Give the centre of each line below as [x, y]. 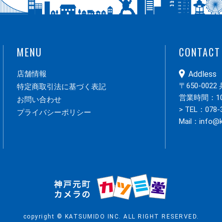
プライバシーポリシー [54, 112]
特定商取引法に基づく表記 [61, 87]
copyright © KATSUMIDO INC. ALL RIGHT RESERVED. [111, 217]
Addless [203, 74]
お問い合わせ [39, 100]
